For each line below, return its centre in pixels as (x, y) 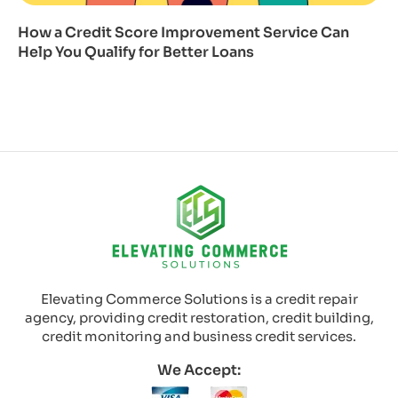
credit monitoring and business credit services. (199, 337)
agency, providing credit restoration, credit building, (199, 318)
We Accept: (199, 370)
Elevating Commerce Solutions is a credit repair (199, 299)
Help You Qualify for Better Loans (136, 52)
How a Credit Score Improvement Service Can (183, 32)
